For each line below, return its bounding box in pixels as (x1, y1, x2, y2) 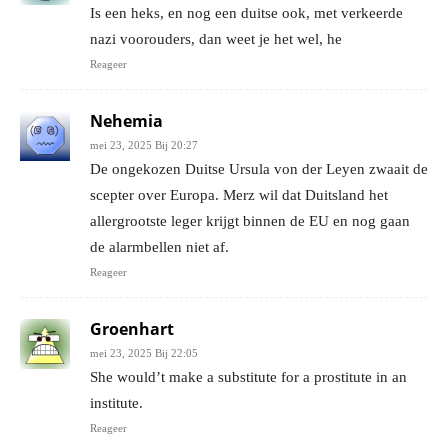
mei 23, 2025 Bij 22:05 (90, 346, 198, 359)
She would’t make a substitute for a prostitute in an (90, 368, 407, 385)
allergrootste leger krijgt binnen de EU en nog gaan (90, 212, 410, 229)
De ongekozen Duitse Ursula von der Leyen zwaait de (90, 160, 428, 177)
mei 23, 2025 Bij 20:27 (90, 138, 198, 151)
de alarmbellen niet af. (90, 238, 229, 255)
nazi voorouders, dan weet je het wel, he (90, 30, 342, 47)
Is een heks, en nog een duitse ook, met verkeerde (90, 4, 403, 21)
